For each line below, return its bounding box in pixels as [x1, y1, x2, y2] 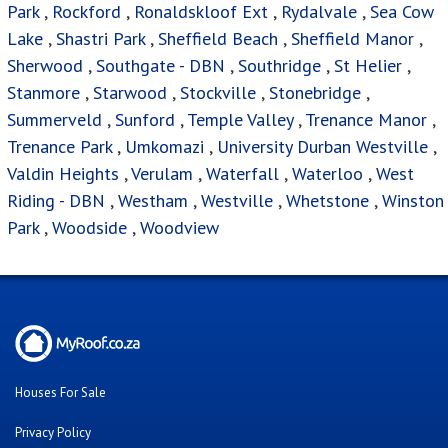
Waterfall [206, 162, 279, 186]
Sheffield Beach [158, 27, 278, 51]
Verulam [131, 162, 198, 186]
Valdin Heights [7, 162, 119, 186]
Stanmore [7, 81, 80, 105]
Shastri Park [56, 27, 145, 51]
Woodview [140, 216, 219, 240]
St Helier [334, 54, 402, 78]
